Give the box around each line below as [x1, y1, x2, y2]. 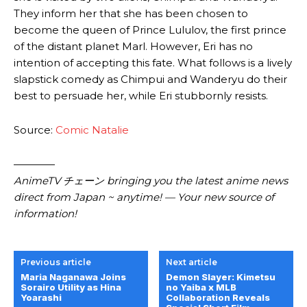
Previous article [21, 257, 91, 268]
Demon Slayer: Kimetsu [166, 271, 276, 283]
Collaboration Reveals [166, 292, 271, 304]
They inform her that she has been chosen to [14, 7, 248, 21]
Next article [166, 257, 218, 268]
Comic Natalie [53, 123, 129, 137]
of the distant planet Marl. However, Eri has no [14, 40, 253, 53]
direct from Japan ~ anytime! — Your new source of [14, 191, 274, 204]
